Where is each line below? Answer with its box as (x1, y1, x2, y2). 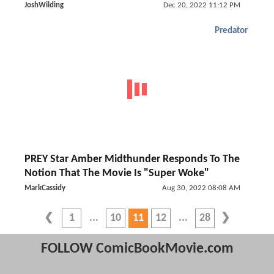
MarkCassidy (24, 184, 65, 192)
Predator (215, 26, 248, 35)
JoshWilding (24, 1, 64, 9)
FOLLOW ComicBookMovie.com (40, 242, 234, 256)
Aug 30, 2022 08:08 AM (161, 184, 240, 192)
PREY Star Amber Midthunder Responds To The (24, 154, 240, 165)
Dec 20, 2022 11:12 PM (163, 1, 240, 9)
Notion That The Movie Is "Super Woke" (24, 168, 209, 179)
